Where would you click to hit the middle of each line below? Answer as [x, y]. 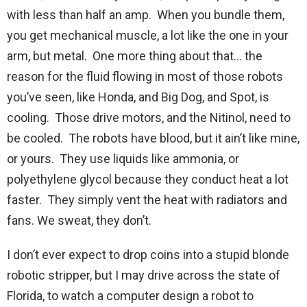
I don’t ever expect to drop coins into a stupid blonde [148, 255]
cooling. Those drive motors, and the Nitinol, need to [149, 118]
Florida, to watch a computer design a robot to [130, 296]
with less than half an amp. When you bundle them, [146, 15]
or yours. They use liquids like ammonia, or [123, 159]
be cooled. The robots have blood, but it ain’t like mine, [153, 138]
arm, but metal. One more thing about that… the [135, 56]
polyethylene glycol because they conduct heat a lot [148, 180]
